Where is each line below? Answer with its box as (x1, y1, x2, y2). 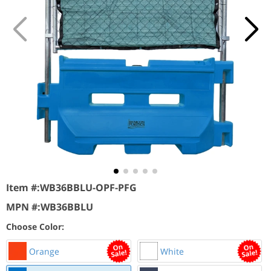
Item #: (6, 181, 40, 194)
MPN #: (6, 200, 41, 214)
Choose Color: (6, 221, 64, 232)
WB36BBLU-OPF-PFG (40, 181, 137, 194)
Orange (27, 245, 59, 257)
